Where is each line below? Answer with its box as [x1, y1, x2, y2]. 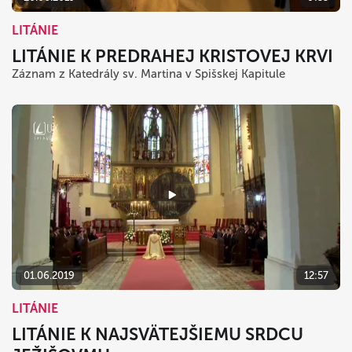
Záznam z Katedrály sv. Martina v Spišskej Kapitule [12, 67, 285, 82]
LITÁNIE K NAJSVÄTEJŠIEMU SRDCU [12, 323, 303, 345]
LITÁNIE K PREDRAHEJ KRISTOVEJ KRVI [12, 46, 333, 68]
